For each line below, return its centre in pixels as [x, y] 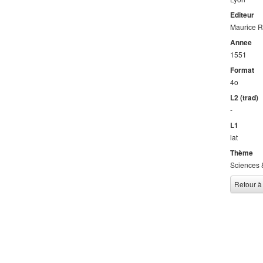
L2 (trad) [244, 97]
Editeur [242, 15]
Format [242, 70]
